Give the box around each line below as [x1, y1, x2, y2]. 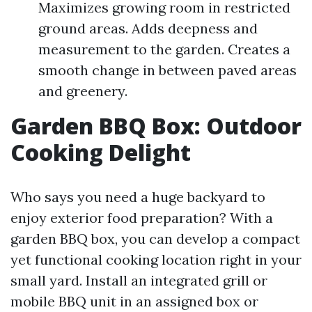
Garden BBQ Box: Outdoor [10, 111, 302, 141]
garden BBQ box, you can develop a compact [10, 230, 300, 248]
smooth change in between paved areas [38, 61, 297, 79]
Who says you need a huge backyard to [10, 188, 265, 206]
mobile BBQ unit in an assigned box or [10, 292, 258, 311]
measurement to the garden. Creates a [38, 40, 290, 58]
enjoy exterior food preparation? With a [10, 209, 273, 227]
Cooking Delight [10, 137, 191, 168]
